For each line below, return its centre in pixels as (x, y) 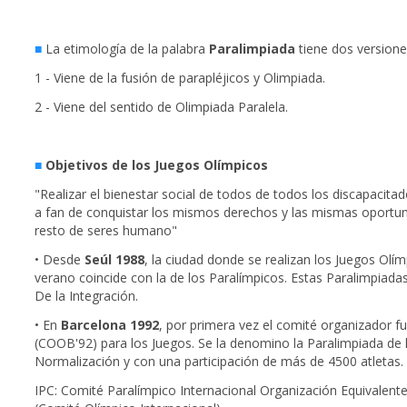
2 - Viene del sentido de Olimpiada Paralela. (161, 107)
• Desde (60, 260)
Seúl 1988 (114, 260)
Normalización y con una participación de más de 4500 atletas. (219, 362)
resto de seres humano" (106, 231)
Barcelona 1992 (110, 325)
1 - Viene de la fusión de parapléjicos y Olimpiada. (180, 78)
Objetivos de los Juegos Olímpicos (157, 165)
